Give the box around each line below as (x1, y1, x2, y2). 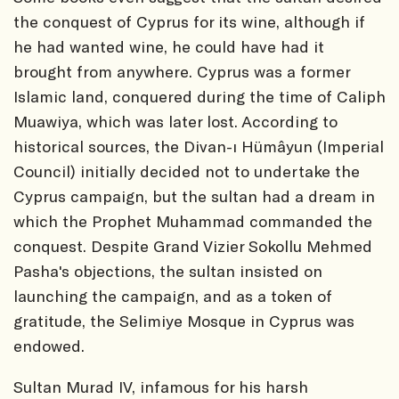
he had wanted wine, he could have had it (13, 36, 324, 56)
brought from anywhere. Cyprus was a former (13, 61, 350, 81)
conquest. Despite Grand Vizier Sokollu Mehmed (13, 235, 372, 256)
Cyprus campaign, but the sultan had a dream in (13, 185, 375, 206)
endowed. (13, 335, 85, 355)
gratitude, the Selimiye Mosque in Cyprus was (13, 310, 354, 330)
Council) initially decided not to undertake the (13, 160, 360, 181)
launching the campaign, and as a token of (13, 285, 332, 305)
